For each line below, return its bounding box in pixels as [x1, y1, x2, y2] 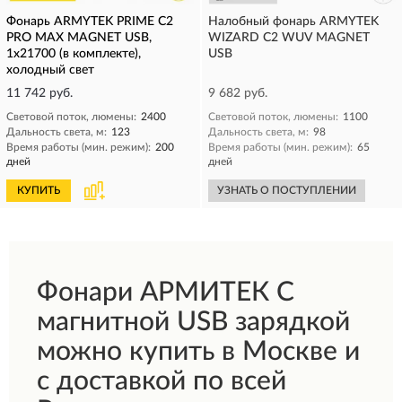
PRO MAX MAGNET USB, [6, 31, 152, 44]
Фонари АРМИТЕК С [37, 279, 294, 306]
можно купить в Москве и [37, 338, 360, 365]
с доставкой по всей [37, 368, 286, 395]
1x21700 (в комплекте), [6, 48, 141, 60]
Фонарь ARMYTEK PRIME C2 [6, 15, 173, 28]
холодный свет [6, 64, 94, 76]
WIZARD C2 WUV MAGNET [208, 31, 370, 44]
